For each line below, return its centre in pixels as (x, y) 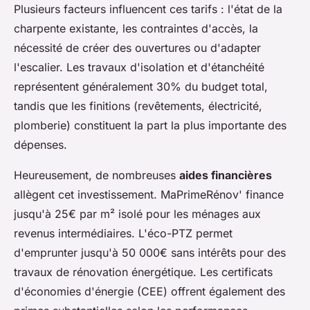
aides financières (226, 175)
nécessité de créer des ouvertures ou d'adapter (137, 47)
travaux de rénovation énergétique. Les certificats (143, 272)
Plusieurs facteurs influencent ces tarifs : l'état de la (148, 9)
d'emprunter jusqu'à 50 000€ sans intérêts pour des (150, 252)
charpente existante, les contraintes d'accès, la (136, 28)
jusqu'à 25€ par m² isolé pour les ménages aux (137, 213)
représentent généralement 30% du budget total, (141, 86)
